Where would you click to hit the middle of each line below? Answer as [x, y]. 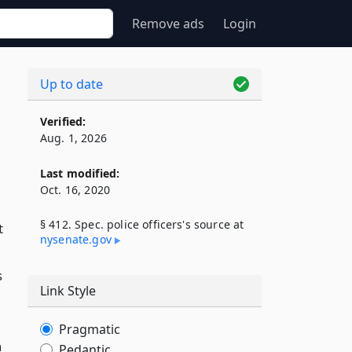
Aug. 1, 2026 [73, 138]
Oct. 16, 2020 [75, 190]
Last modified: [80, 173]
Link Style [68, 291]
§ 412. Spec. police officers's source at [142, 224]
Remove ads [168, 24]
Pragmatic [90, 329]
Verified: [63, 121]
